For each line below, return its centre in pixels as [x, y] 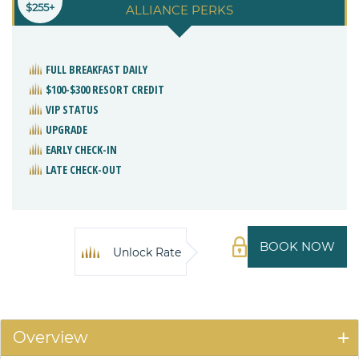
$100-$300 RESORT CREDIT [105, 89]
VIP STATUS [72, 109]
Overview [50, 337]
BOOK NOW [297, 246]
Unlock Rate [147, 252]
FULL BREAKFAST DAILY [97, 69]
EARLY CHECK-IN [81, 149]
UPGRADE [67, 129]
